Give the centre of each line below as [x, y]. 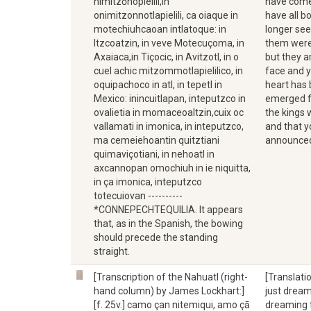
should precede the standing [156, 237]
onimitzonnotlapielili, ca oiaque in [166, 15]
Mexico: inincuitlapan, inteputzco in [170, 99]
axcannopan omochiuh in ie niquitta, [172, 168]
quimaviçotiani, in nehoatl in [154, 154]
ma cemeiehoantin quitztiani [157, 140]
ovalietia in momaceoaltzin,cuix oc [169, 112]
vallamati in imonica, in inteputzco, [169, 126]
